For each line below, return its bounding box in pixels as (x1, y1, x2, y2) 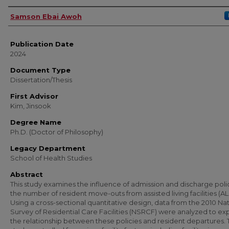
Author (8, 9, 37, 22)
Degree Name (10, 118, 61, 126)
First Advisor (10, 92, 58, 100)
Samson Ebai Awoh (10, 12, 82, 20)
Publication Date (10, 40, 74, 48)
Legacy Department (10, 144, 85, 152)
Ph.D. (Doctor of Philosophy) (10, 128, 103, 136)
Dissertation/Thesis (10, 76, 72, 84)
